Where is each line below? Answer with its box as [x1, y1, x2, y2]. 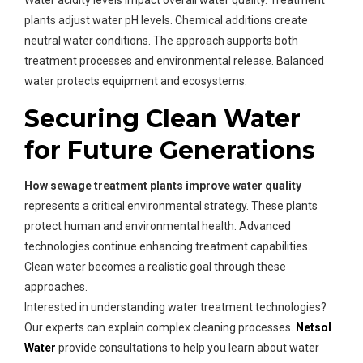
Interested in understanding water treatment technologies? [24, 301, 327, 314]
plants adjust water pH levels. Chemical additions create [24, 14, 308, 28]
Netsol [296, 321, 331, 335]
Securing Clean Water [24, 104, 301, 135]
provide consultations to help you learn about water [58, 341, 319, 355]
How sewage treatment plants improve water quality [24, 179, 301, 193]
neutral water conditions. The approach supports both [24, 34, 298, 48]
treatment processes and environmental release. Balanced [24, 54, 324, 68]
